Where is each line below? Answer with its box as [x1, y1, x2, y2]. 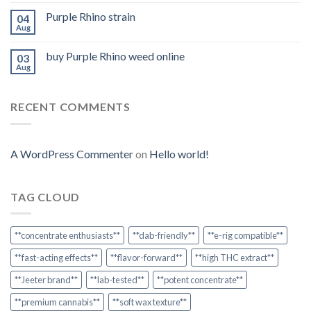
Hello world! [149, 146, 209, 160]
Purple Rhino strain [46, 9, 135, 23]
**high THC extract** [195, 252, 274, 264]
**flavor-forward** [110, 252, 183, 264]
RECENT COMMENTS [10, 99, 131, 113]
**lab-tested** [90, 274, 144, 286]
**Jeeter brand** [15, 274, 78, 286]
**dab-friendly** [133, 230, 195, 242]
